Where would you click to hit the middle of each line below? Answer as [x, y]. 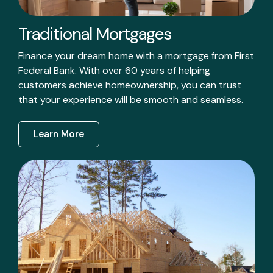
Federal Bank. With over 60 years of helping [114, 70]
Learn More [59, 134]
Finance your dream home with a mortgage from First [136, 55]
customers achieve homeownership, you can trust [130, 85]
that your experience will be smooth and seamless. [131, 99]
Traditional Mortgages [95, 34]
